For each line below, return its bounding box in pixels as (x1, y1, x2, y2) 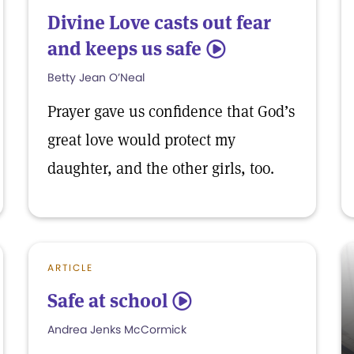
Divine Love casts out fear (47, 10, 271, 35)
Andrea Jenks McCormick (47, 322, 186, 337)
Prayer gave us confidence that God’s (47, 101, 295, 122)
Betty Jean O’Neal (47, 70, 145, 85)
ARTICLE (47, 261, 93, 274)
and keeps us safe (47, 36, 201, 61)
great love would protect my (47, 130, 235, 150)
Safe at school (47, 288, 168, 313)
